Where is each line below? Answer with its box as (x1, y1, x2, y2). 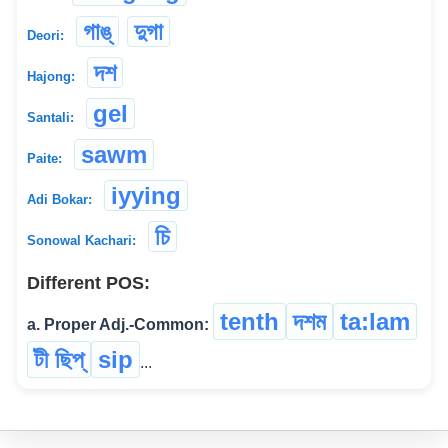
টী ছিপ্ (34, 345, 84, 373)
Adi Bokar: (27, 191, 92, 207)
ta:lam (340, 307, 410, 335)
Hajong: (27, 68, 75, 84)
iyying (111, 181, 181, 209)
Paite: (27, 150, 62, 166)
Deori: (27, 27, 64, 43)
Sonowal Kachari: (27, 232, 136, 248)
